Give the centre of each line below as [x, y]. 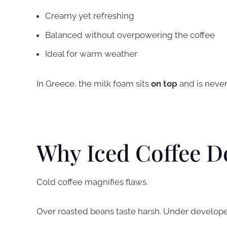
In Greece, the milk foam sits [94, 83]
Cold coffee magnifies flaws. [92, 182]
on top [164, 83]
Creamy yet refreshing [90, 16]
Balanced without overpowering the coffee [130, 35]
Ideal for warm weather [91, 54]
